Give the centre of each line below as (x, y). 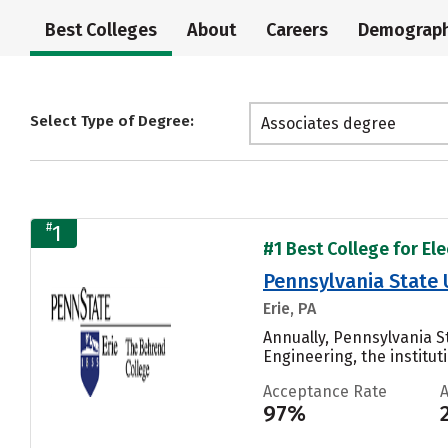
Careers (297, 30)
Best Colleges (101, 30)
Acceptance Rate (325, 391)
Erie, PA (289, 308)
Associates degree (328, 124)
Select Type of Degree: (112, 121)
